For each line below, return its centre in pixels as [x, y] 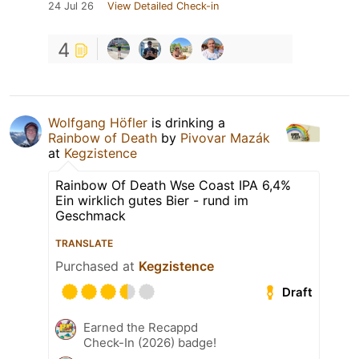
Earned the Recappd [141, 328]
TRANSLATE [84, 244]
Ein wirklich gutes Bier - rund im [152, 201]
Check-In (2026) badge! [150, 343]
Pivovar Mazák [225, 138]
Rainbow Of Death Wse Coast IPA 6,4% [173, 186]
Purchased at [97, 266]
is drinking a [186, 123]
